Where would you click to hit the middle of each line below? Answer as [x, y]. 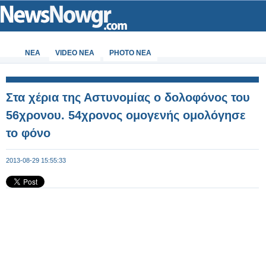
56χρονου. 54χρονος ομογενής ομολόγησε [126, 115]
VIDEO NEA [75, 53]
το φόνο [28, 133]
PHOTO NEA [130, 53]
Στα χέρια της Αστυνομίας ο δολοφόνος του [128, 97]
